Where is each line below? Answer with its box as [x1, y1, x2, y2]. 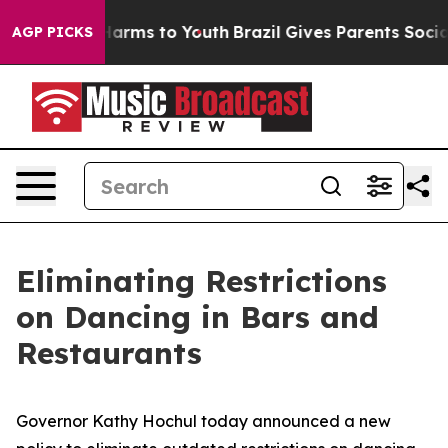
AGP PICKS [12, 23, 93, 41]
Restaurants [16, 334, 202, 372]
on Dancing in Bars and [16, 298, 379, 336]
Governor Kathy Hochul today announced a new [16, 411, 391, 431]
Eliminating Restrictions [16, 262, 387, 300]
